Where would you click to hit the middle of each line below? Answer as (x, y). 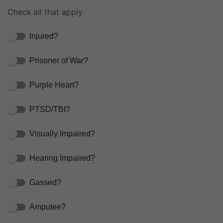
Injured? (44, 36)
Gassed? (45, 182)
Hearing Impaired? (62, 158)
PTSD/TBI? (50, 109)
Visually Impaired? (62, 133)
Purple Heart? (54, 85)
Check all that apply (45, 12)
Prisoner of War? (59, 60)
